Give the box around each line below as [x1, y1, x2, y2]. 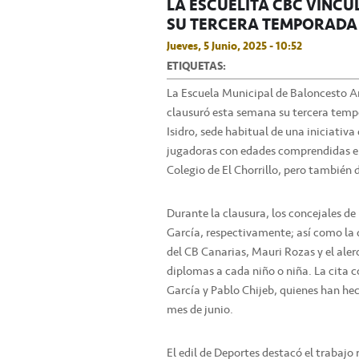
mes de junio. [167, 299, 233, 319]
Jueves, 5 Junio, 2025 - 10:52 [167, 36, 302, 54]
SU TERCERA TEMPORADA [167, 10, 357, 37]
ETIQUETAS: [167, 56, 226, 75]
